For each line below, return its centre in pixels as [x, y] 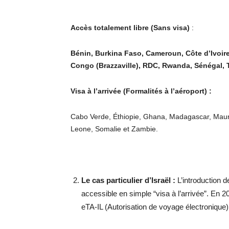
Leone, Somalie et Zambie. [114, 129]
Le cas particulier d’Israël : [128, 180]
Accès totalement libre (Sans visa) [130, 27]
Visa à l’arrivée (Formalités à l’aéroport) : [141, 91]
